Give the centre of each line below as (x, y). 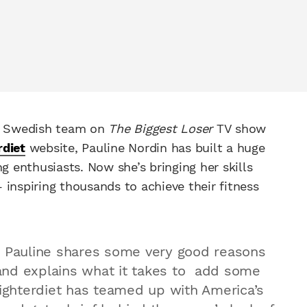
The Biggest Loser (160, 129)
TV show (239, 129)
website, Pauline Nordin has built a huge (145, 148)
